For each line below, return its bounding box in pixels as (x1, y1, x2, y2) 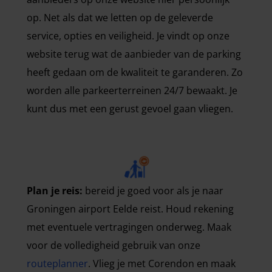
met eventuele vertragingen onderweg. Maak (27, 220, 231, 234)
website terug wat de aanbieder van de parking (27, 47, 241, 61)
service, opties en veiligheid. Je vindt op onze (27, 29, 229, 42)
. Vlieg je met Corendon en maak (88, 256, 236, 270)
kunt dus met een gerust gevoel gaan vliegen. (27, 101, 233, 115)
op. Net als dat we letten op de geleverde (27, 10, 213, 24)
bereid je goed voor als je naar (83, 183, 223, 197)
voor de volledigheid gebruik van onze (27, 238, 200, 252)
